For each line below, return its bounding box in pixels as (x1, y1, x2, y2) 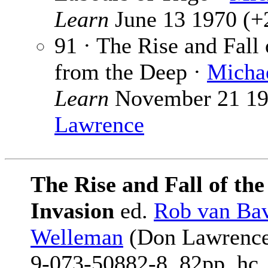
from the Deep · (54, 59, 207, 85)
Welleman (31, 224, 123, 250)
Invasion (31, 198, 114, 224)
